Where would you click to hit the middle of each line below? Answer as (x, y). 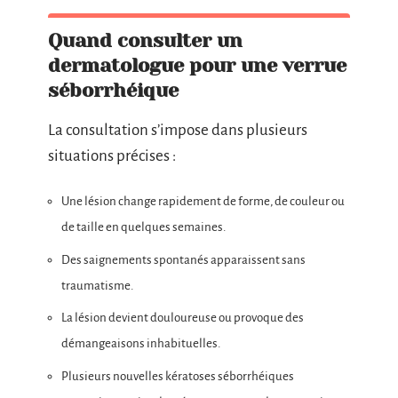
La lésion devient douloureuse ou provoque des (183, 318)
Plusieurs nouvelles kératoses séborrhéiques (178, 376)
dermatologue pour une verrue (197, 65)
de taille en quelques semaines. (143, 227)
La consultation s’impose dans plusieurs (178, 130)
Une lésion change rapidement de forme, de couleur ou (203, 202)
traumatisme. (97, 285)
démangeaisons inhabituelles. (141, 344)
